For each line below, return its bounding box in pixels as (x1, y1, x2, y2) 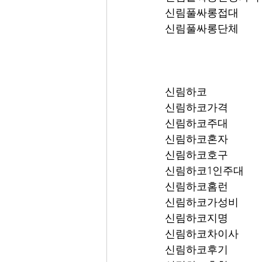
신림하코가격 (165, 101, 228, 114)
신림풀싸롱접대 (165, 6, 239, 19)
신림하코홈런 (165, 180, 228, 193)
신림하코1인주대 (165, 164, 244, 177)
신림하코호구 (165, 149, 228, 161)
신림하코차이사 (165, 227, 239, 240)
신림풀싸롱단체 (165, 22, 239, 35)
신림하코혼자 (165, 133, 228, 146)
